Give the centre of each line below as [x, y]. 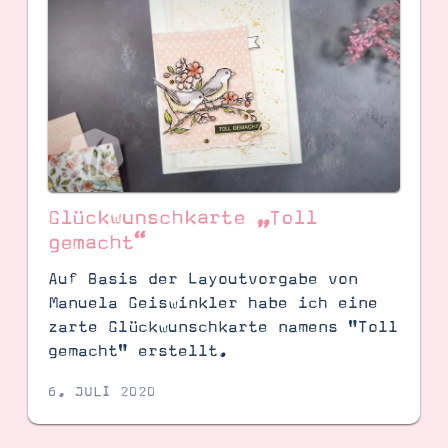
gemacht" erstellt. [137, 350]
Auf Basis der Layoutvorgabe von [202, 278]
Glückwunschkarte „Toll [182, 218]
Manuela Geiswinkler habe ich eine [212, 302]
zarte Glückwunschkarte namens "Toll [222, 326]
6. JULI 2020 [101, 392]
